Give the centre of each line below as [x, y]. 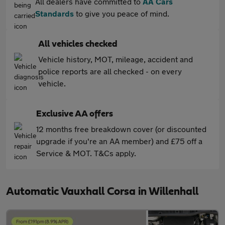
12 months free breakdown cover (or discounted [121, 129]
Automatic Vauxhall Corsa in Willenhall [102, 191]
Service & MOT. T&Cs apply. [86, 153]
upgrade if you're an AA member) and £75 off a [119, 141]
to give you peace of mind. [122, 13]
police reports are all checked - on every [110, 71]
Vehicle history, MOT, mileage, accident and [116, 59]
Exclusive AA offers [75, 114]
